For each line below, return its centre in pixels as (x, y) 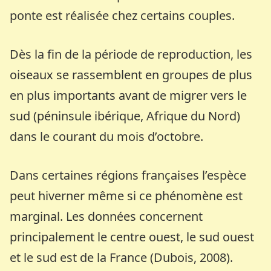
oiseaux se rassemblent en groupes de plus (131, 74)
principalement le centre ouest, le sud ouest (132, 237)
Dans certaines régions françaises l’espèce (128, 175)
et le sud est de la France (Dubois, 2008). (122, 257)
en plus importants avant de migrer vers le (129, 95)
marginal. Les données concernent (106, 216)
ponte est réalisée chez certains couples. (122, 15)
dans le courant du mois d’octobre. (107, 136)
